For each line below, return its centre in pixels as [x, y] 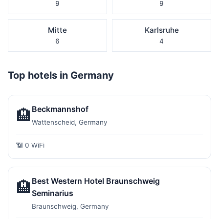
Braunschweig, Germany [70, 206]
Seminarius [53, 193]
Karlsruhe [162, 30]
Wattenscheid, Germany [70, 122]
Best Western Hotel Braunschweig [96, 181]
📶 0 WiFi [30, 145]
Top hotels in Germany [61, 75]
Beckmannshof [60, 109]
